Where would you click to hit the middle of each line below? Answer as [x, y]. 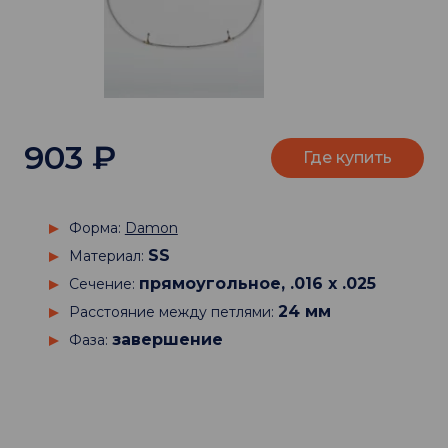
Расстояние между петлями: [173, 312]
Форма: [96, 228]
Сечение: [103, 284]
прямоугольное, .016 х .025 [257, 283]
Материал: [108, 256]
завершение [167, 339]
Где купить [347, 157]
